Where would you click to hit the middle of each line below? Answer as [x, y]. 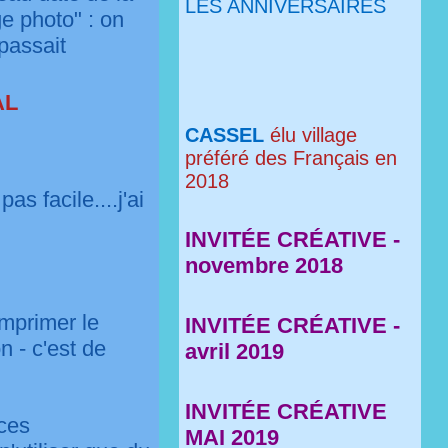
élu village [311, 135]
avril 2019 [235, 351]
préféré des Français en [291, 158]
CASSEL [225, 135]
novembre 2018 [264, 265]
